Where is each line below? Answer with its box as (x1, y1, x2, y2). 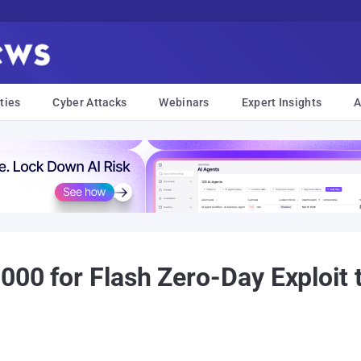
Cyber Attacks (52, 96, 127, 109)
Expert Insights (241, 96, 322, 109)
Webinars (159, 96, 210, 109)
